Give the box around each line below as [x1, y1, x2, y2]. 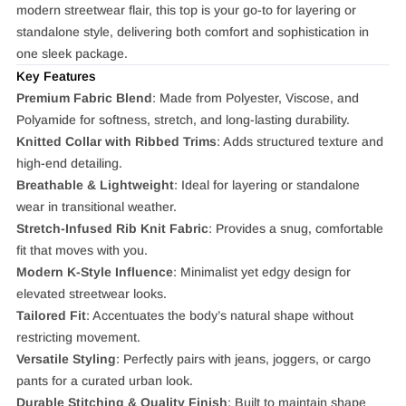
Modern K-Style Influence [15, 264, 173, 279]
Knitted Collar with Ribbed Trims [15, 133, 217, 149]
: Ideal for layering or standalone [173, 177, 360, 192]
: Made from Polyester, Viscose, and [151, 90, 359, 105]
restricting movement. [15, 329, 140, 344]
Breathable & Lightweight [15, 177, 174, 192]
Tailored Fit [15, 307, 86, 323]
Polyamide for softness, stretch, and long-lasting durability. [15, 111, 350, 127]
